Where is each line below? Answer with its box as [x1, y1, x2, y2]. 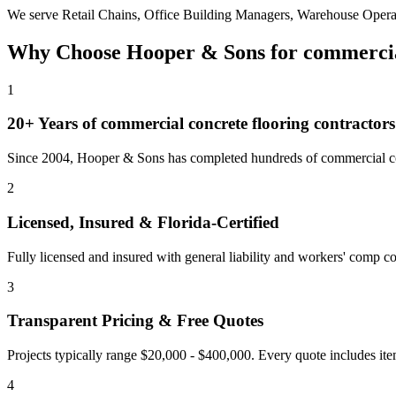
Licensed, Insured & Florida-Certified [7, 212, 279, 232]
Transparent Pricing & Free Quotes [7, 311, 263, 331]
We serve [7, 6, 62, 22]
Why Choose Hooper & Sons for [7, 40, 303, 64]
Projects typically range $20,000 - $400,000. [7, 347, 258, 363]
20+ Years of [7, 114, 101, 133]
